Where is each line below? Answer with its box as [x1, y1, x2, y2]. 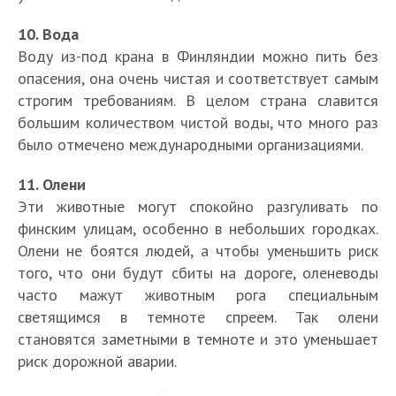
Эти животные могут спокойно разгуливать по [18, 195, 378, 217]
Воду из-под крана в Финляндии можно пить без [18, 45, 378, 66]
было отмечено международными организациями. [18, 133, 363, 155]
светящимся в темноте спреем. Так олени [18, 306, 378, 327]
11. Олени [18, 173, 86, 194]
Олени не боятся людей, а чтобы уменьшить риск [18, 240, 378, 261]
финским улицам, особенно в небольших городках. [18, 217, 378, 239]
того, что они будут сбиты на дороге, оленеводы [18, 262, 378, 283]
